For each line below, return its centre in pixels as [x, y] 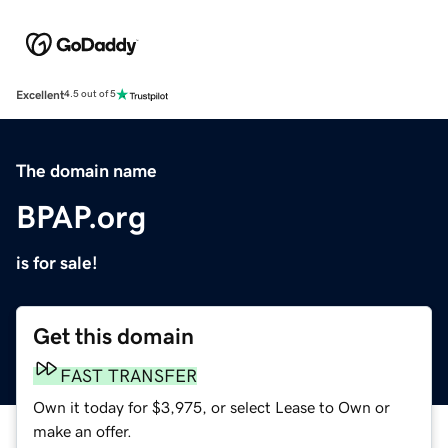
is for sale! [57, 262]
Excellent [40, 94]
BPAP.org [81, 216]
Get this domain [113, 336]
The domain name [86, 170]
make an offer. [82, 430]
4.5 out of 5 [90, 94]
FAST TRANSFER [128, 375]
